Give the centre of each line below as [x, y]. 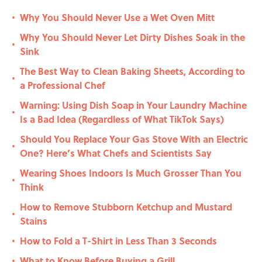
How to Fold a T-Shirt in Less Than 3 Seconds [118, 241]
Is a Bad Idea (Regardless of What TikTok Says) [122, 119]
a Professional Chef [63, 85]
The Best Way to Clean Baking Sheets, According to [132, 71]
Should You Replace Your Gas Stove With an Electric [134, 139]
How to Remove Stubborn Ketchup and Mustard [126, 207]
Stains [34, 221]
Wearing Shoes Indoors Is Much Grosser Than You [131, 173]
